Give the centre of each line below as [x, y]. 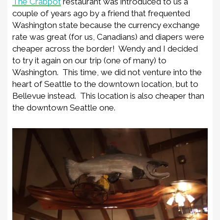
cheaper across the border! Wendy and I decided [105, 48]
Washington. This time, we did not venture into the [107, 72]
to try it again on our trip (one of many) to [89, 60]
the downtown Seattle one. [64, 107]
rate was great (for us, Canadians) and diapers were [108, 37]
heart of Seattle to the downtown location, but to [105, 84]
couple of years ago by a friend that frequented [101, 13]
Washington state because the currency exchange [106, 25]
